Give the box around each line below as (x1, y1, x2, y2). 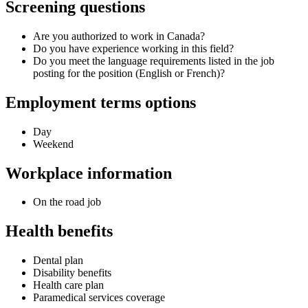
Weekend (33, 137, 74, 150)
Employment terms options (5, 93, 196, 111)
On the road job (33, 196, 101, 208)
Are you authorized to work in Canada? (33, 30, 205, 42)
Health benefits (5, 222, 113, 241)
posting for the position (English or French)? (33, 67, 225, 79)
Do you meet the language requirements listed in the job (33, 54, 274, 67)
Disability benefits (33, 267, 111, 279)
